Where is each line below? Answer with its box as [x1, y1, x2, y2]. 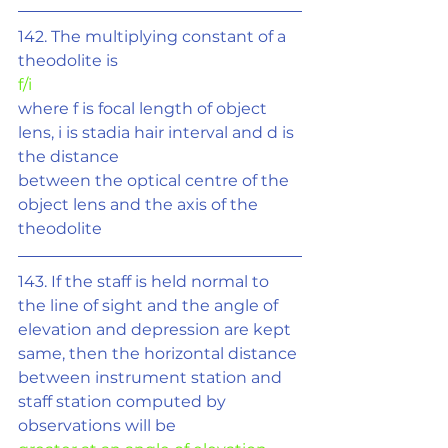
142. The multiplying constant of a [18, 27, 290, 46]
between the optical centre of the [18, 171, 293, 190]
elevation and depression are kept [18, 320, 295, 339]
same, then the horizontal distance [18, 344, 301, 363]
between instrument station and [18, 368, 286, 387]
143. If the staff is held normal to [18, 272, 273, 291]
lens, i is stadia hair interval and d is [18, 123, 298, 142]
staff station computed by [18, 392, 230, 411]
